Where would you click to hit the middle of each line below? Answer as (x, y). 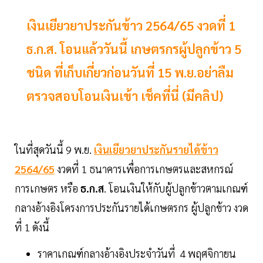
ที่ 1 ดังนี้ (32, 227)
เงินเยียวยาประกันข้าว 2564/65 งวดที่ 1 (131, 26)
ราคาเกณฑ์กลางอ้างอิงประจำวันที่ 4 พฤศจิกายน (137, 254)
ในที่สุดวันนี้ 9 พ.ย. (54, 150)
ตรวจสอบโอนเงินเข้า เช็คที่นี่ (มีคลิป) (125, 96)
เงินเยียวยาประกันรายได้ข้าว (156, 150)
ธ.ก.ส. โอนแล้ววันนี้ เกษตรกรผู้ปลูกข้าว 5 (134, 49)
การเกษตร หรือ (48, 188)
